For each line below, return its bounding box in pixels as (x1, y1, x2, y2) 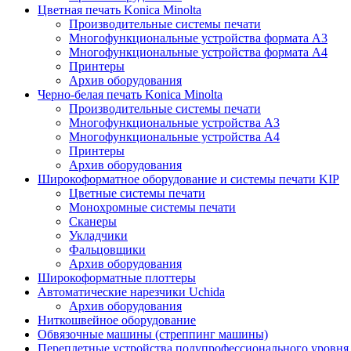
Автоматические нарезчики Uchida (38, 285, 225, 299)
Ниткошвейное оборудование (38, 313, 196, 327)
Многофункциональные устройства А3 (69, 116, 280, 129)
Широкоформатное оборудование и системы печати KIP (38, 172, 339, 186)
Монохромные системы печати (69, 201, 236, 214)
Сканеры (69, 215, 117, 228)
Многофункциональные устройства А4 (69, 130, 280, 143)
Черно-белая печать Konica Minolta (38, 88, 223, 101)
